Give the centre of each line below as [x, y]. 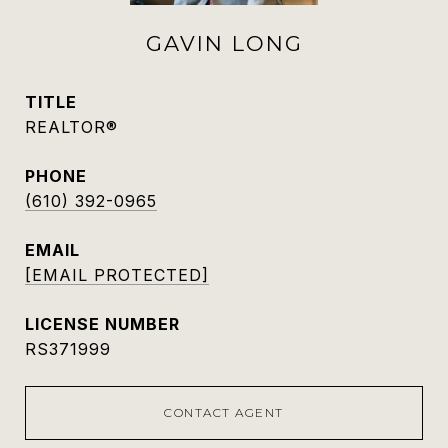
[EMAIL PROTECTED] [117, 275]
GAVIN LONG [224, 43]
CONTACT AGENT [224, 412]
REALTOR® [71, 127]
